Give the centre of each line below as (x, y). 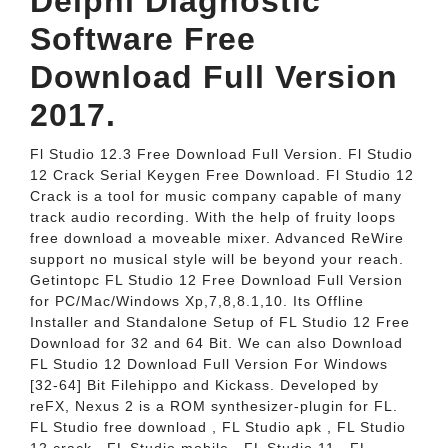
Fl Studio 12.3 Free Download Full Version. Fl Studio (221, 154)
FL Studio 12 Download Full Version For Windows (209, 364)
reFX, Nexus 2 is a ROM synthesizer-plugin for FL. (214, 406)
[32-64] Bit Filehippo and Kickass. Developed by (204, 385)
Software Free (143, 39)
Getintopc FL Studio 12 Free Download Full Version (216, 280)
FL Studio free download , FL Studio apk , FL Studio (218, 427)
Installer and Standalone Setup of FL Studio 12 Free (220, 322)
